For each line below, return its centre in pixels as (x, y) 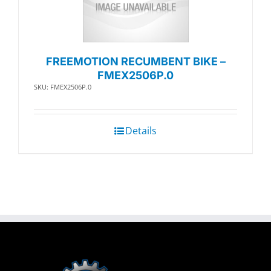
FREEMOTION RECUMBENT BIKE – (135, 62)
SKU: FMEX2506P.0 (63, 87)
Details (141, 131)
